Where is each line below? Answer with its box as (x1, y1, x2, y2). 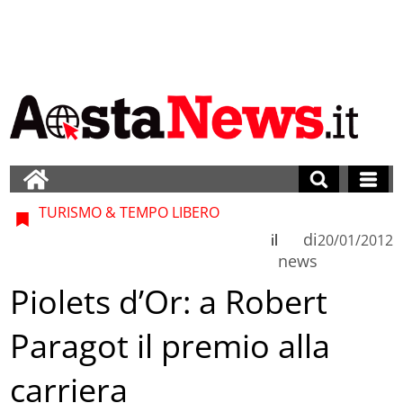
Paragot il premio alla (10, 324, 331, 369)
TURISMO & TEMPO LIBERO (35, 201, 220, 222)
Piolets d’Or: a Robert (10, 280, 328, 325)
